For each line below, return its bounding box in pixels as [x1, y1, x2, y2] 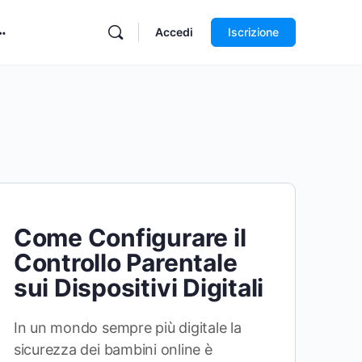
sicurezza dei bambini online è [13, 341, 213, 358]
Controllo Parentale [13, 248, 238, 277]
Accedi [155, 25, 193, 39]
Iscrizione [228, 25, 279, 39]
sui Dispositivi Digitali [13, 273, 264, 302]
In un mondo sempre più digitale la [13, 319, 242, 336]
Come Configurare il [13, 223, 246, 252]
